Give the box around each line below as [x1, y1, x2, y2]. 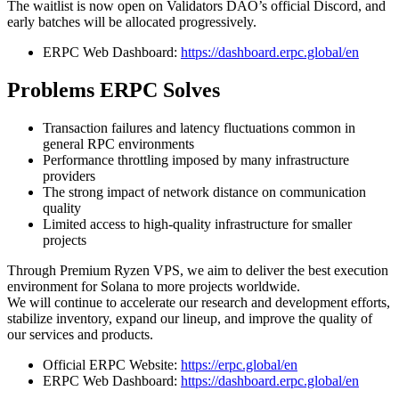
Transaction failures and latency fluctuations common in [43, 119, 355, 135]
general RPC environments [43, 135, 194, 151]
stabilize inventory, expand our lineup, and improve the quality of [7, 310, 372, 326]
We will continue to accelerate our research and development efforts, [7, 294, 390, 310]
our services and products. [7, 326, 153, 342]
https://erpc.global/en [181, 356, 297, 372]
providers [43, 167, 95, 183]
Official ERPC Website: [43, 356, 181, 372]
